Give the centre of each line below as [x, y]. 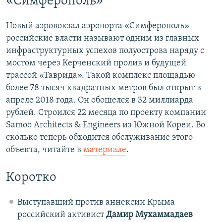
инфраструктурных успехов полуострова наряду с [105, 51]
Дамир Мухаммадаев [149, 215]
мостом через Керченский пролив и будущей [96, 63]
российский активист [61, 215]
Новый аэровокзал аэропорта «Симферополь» [98, 26]
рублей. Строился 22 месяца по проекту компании [106, 113]
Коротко [31, 178]
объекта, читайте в [45, 150]
